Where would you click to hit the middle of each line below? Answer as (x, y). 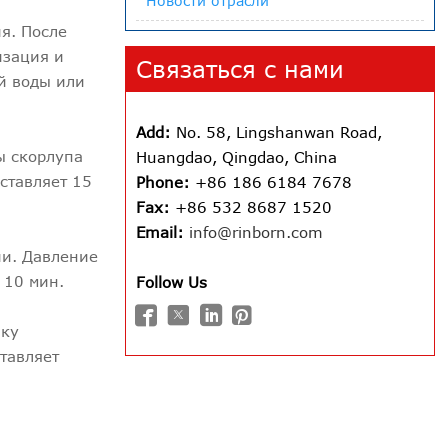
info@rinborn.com (255, 232)
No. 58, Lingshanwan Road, (276, 132)
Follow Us (171, 282)
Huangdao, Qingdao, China (236, 157)
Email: (159, 232)
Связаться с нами (239, 69)
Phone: (162, 182)
